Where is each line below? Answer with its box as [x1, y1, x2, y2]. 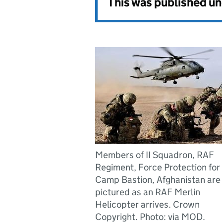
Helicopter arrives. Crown [95, 199, 200, 210]
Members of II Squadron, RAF [95, 149, 214, 161]
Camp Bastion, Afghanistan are [95, 174, 221, 185]
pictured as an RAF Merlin [95, 186, 200, 198]
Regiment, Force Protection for [95, 162, 220, 173]
